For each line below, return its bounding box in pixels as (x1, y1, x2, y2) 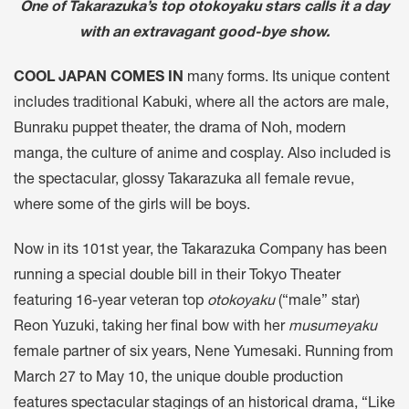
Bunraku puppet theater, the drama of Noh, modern (14, 121, 346, 137)
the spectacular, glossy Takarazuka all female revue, (14, 173, 354, 188)
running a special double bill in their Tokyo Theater (14, 268, 341, 284)
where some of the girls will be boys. (14, 198, 250, 214)
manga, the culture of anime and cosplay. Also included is (14, 147, 391, 163)
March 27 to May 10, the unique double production (14, 371, 343, 386)
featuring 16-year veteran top (14, 294, 207, 309)
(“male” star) (278, 294, 360, 309)
